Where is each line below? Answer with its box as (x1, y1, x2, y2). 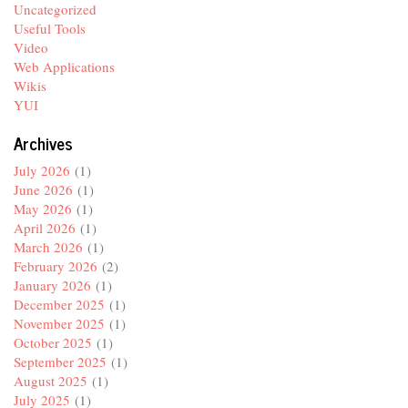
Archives (14, 127, 73, 157)
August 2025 (14, 372, 87, 391)
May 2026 (14, 199, 72, 219)
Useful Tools (14, 18, 86, 37)
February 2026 (14, 257, 97, 276)
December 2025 (14, 295, 105, 314)
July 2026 (14, 161, 70, 180)
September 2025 (14, 352, 107, 372)
